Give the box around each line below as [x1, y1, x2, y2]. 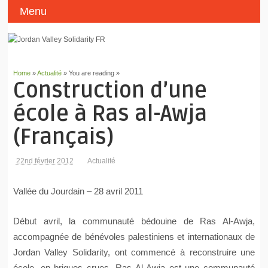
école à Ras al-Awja [13, 100, 207, 127]
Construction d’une [13, 77, 207, 104]
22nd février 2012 [16, 156, 74, 165]
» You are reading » [61, 69, 120, 77]
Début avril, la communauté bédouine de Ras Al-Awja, [13, 215, 255, 226]
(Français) [13, 124, 114, 151]
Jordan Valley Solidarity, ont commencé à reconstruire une [13, 246, 255, 257]
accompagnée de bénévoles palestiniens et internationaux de [13, 231, 255, 242]
